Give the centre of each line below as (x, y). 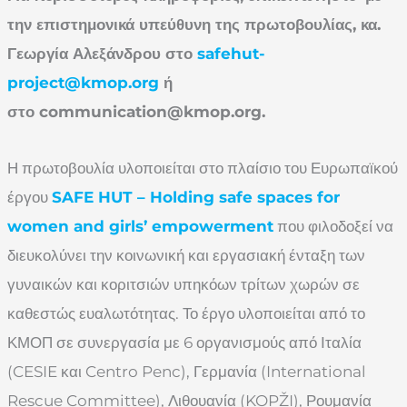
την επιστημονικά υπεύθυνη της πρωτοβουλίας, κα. (194, 25)
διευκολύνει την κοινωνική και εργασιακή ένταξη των (186, 256)
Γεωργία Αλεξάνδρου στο (102, 54)
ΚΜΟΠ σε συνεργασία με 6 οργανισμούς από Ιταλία (184, 343)
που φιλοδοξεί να (333, 227)
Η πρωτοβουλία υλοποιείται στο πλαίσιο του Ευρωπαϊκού (203, 169)
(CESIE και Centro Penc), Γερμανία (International (187, 372)
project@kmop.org (83, 83)
